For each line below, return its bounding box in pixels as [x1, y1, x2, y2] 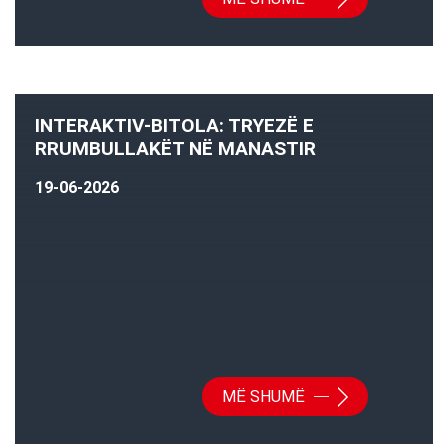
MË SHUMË [221, 387, 309, 407]
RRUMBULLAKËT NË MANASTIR [35, 137, 316, 161]
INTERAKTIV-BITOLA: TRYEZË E [35, 114, 314, 138]
